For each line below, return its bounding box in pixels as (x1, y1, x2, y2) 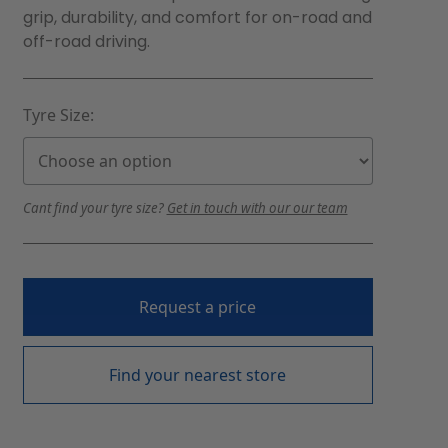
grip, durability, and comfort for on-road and (22, 6, 372, 30)
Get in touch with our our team (166, 199, 348, 218)
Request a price (139, 296, 256, 319)
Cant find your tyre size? (22, 199, 167, 218)
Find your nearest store (109, 364, 286, 387)
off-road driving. (22, 30, 150, 54)
